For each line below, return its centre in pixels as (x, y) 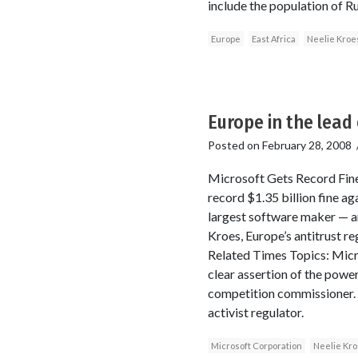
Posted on (235, 145)
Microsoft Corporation (256, 345)
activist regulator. (255, 312)
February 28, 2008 (306, 145)
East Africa (273, 38)
